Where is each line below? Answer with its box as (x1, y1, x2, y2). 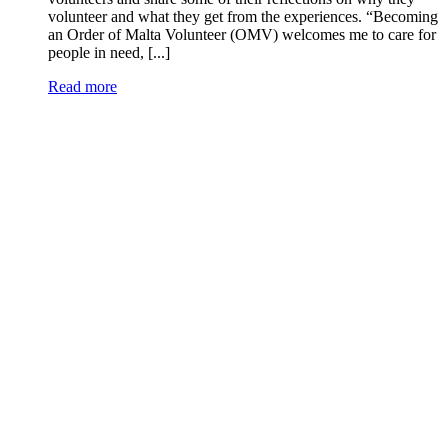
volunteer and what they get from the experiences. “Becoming (48, 8, 438, 26)
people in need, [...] (48, 44, 170, 62)
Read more (48, 78, 117, 96)
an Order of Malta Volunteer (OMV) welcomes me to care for (48, 26, 436, 44)
